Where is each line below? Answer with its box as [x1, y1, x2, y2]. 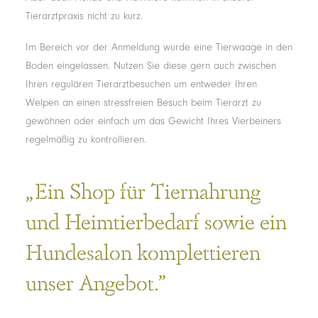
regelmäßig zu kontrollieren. [26, 133, 146, 146]
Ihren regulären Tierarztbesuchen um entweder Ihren [26, 78, 257, 90]
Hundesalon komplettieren [26, 236, 261, 266]
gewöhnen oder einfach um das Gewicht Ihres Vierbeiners [26, 115, 281, 127]
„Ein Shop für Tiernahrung [26, 175, 261, 205]
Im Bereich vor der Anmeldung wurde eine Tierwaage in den [26, 41, 292, 53]
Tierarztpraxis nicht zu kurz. [26, 10, 143, 22]
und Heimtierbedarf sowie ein [26, 205, 287, 236]
